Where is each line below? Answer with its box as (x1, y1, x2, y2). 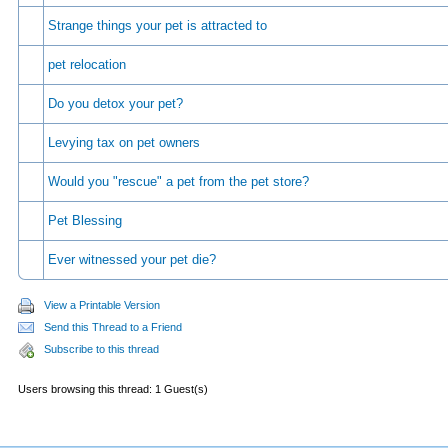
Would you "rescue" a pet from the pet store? (48, 174, 309, 189)
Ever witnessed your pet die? (48, 252, 216, 267)
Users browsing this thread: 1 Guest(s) (18, 383, 208, 395)
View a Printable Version (44, 299, 160, 311)
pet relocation (48, 57, 126, 72)
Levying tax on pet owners (48, 135, 200, 150)
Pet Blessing (48, 213, 122, 228)
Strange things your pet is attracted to (48, 18, 267, 33)
